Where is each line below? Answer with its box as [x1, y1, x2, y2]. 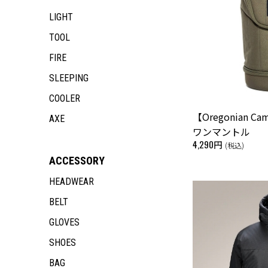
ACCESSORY [49, 154, 105, 167]
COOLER [49, 93, 80, 104]
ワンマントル [193, 124, 250, 139]
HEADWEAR [49, 176, 94, 187]
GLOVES [49, 217, 80, 228]
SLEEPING [49, 72, 89, 84]
